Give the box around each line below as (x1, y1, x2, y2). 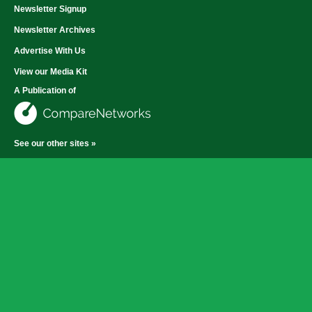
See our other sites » (14, 138, 96, 148)
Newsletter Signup (14, 3, 86, 14)
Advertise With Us (14, 45, 86, 56)
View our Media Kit (14, 66, 87, 77)
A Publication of (14, 85, 76, 95)
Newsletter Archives (14, 24, 95, 35)
